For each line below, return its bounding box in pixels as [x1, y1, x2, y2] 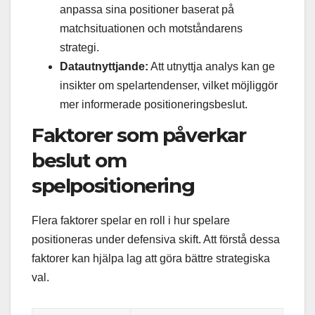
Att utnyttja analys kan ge [148, 60, 275, 72]
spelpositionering [32, 174, 195, 198]
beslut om [32, 148, 127, 173]
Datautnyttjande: [60, 60, 148, 72]
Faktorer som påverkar [32, 123, 246, 148]
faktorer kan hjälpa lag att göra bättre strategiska [32, 252, 270, 265]
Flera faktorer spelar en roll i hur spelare [32, 214, 230, 227]
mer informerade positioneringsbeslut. [60, 98, 247, 110]
